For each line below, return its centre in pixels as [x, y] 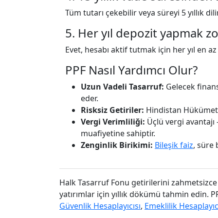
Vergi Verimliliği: [113, 122]
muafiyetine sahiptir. [118, 133]
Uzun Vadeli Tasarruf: [122, 87]
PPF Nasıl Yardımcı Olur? [131, 70]
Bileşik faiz [174, 145]
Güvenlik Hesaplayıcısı [100, 206]
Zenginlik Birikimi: [117, 145]
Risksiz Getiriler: [112, 110]
